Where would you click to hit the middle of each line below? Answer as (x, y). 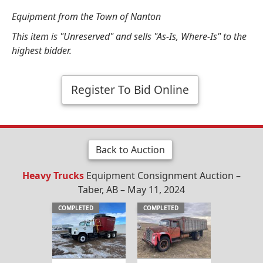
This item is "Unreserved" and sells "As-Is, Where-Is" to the (129, 36)
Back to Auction (130, 149)
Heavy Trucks (53, 175)
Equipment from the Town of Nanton (86, 16)
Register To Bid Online (130, 89)
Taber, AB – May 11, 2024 (131, 189)
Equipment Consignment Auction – (162, 175)
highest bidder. (42, 50)
